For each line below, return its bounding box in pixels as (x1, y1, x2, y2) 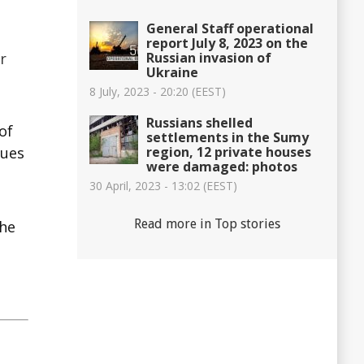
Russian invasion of (146, 48, 271, 67)
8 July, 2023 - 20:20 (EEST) (89, 83, 226, 99)
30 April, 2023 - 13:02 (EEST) (89, 177, 237, 193)
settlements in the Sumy (146, 128, 309, 146)
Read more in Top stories (134, 215, 280, 232)
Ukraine (146, 63, 198, 81)
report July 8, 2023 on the (146, 33, 308, 52)
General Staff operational (146, 19, 314, 37)
